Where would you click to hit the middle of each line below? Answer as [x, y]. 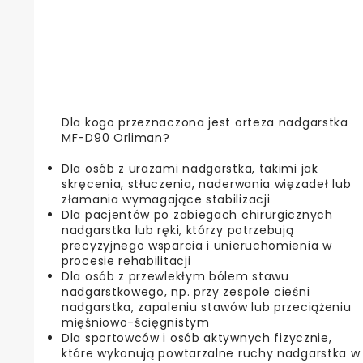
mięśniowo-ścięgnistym [136, 322]
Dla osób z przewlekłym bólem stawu [175, 276]
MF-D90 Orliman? [116, 137]
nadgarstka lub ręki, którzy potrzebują [178, 230]
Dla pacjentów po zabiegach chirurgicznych [197, 214]
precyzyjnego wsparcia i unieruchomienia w [197, 245]
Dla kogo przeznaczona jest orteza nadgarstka [205, 122]
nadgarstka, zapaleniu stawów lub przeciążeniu [207, 307]
